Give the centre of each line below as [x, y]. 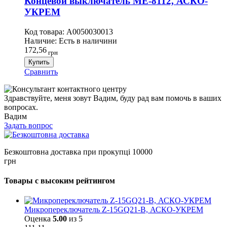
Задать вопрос [28, 125]
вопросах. [21, 107]
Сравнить [41, 71]
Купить [39, 62]
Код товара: [44, 31]
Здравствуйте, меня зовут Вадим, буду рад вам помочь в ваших [113, 98]
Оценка [39, 219]
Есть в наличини [88, 41]
